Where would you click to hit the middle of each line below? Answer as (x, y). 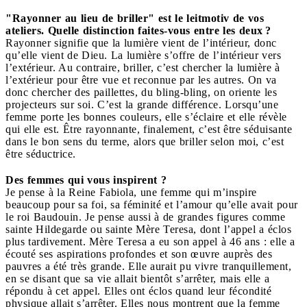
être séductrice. (42, 153)
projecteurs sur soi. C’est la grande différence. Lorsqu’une (142, 104)
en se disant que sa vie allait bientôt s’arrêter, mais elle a (137, 278)
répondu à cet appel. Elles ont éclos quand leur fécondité (138, 291)
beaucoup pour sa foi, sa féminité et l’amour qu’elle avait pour (152, 204)
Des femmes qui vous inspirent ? (86, 180)
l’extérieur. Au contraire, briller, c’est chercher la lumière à (143, 67)
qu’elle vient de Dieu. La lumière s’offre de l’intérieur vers (143, 55)
